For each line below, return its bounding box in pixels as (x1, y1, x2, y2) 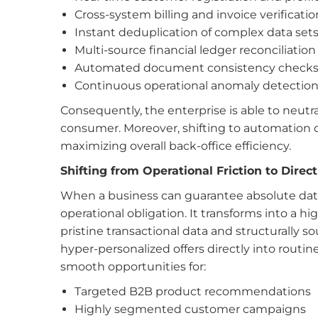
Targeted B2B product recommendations (74, 285, 311, 298)
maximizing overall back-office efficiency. (60, 139, 291, 153)
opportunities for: (107, 260, 206, 273)
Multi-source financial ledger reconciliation (74, 43, 316, 57)
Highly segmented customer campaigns (74, 302, 306, 316)
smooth (60, 260, 105, 273)
